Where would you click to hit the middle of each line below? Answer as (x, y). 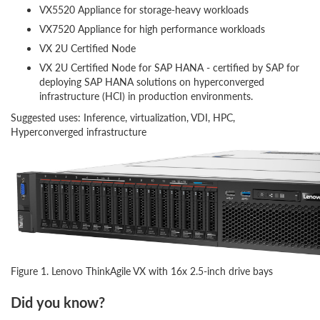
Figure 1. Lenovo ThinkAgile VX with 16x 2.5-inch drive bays (142, 271)
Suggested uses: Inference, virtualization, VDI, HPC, (123, 117)
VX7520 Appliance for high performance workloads (152, 29)
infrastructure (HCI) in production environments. (146, 96)
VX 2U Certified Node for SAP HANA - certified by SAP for (169, 67)
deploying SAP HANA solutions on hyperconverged (152, 81)
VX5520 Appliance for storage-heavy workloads (144, 9)
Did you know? (58, 302)
